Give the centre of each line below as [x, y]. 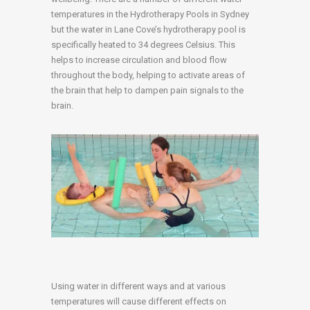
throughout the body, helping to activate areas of [148, 75]
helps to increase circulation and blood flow [139, 60]
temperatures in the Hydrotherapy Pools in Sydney [150, 15]
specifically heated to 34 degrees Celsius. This [143, 45]
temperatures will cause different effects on [139, 301]
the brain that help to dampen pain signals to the [147, 91]
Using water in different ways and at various [138, 286]
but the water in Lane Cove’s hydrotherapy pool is [148, 30]
